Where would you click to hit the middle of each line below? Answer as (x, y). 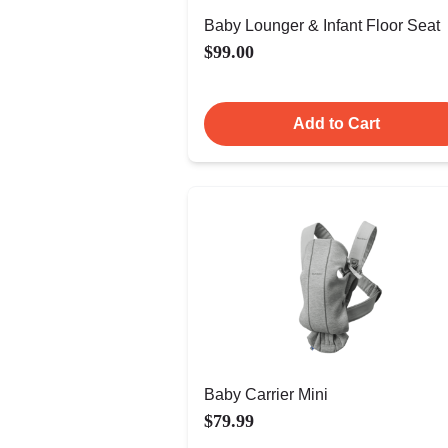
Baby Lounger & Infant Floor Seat (322, 25)
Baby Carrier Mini (266, 394)
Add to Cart (336, 123)
